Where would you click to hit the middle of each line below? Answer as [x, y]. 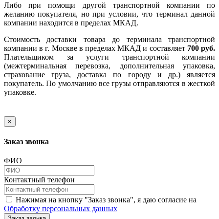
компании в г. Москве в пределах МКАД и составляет [96, 48]
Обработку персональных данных [61, 208]
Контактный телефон [39, 179]
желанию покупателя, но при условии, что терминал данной [109, 14]
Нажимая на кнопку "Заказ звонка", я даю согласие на [105, 199]
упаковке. [20, 92]
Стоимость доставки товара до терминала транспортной [109, 40]
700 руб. [201, 48]
